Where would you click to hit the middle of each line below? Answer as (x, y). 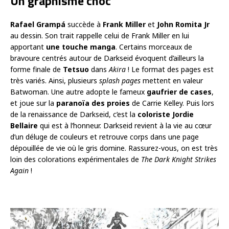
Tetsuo (76, 70)
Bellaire (24, 126)
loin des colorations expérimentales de (76, 159)
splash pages (120, 81)
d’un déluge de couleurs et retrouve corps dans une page (105, 137)
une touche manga (81, 47)
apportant (28, 47)
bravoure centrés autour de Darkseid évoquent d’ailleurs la (107, 58)
